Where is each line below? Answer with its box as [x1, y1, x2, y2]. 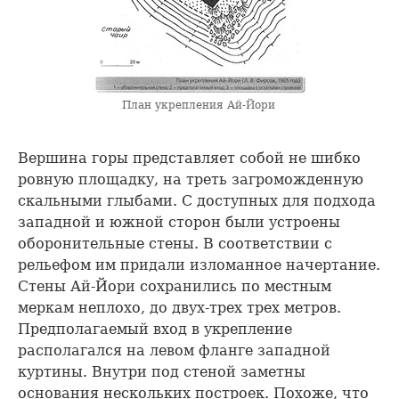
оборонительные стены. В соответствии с [18, 234, 332, 252]
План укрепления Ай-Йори [121, 98, 275, 111]
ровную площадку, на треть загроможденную [18, 170, 363, 188]
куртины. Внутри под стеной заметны [18, 362, 305, 380]
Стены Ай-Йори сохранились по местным [18, 277, 331, 295]
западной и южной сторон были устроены [18, 213, 340, 231]
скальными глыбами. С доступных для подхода [18, 191, 376, 209]
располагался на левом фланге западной [18, 341, 330, 359]
